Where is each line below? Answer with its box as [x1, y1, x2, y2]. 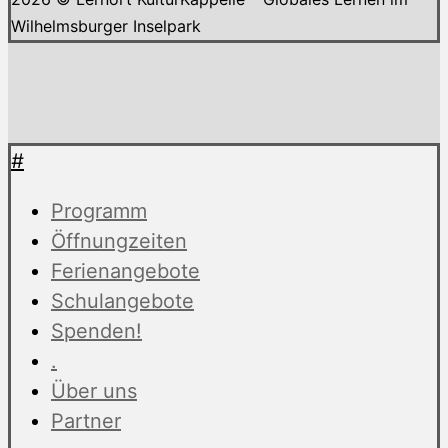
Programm [51, 198, 147, 223]
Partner [51, 408, 121, 433]
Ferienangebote [51, 258, 200, 283]
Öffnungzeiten [51, 228, 187, 253]
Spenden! [51, 318, 142, 343]
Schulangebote [51, 288, 194, 313]
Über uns [51, 378, 137, 403]
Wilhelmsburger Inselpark [11, 15, 201, 36]
